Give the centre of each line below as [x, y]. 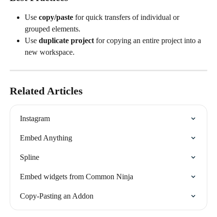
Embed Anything [46, 138]
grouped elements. [53, 29]
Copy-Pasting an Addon [57, 196]
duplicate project [66, 40]
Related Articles [46, 91]
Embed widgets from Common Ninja [77, 176]
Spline [30, 157]
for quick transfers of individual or [127, 17]
